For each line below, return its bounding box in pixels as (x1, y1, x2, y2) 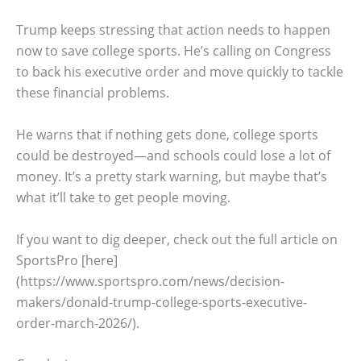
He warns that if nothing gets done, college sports (16, 125, 318, 143)
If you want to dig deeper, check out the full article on (16, 230, 338, 248)
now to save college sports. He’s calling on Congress (16, 42, 331, 60)
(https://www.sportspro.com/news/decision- (16, 272, 284, 290)
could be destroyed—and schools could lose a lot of (16, 146, 330, 164)
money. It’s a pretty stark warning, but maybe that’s (16, 167, 327, 185)
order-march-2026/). (16, 313, 139, 332)
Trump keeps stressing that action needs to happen (16, 21, 330, 39)
